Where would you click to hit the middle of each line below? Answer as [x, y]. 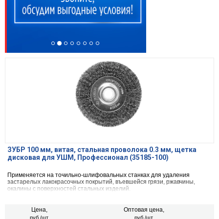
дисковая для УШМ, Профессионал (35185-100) [88, 158]
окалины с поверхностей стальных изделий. [69, 189]
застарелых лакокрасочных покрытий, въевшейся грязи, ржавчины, [101, 182]
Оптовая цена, [144, 210]
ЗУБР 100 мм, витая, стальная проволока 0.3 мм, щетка [102, 150]
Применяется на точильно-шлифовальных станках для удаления [99, 175]
